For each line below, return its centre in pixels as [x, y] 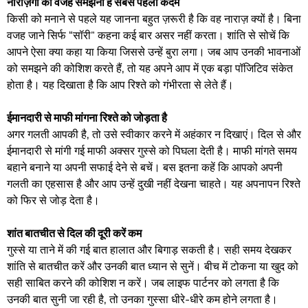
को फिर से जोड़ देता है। [53, 200]
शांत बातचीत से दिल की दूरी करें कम [74, 233]
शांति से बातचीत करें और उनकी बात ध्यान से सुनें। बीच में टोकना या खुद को [153, 266]
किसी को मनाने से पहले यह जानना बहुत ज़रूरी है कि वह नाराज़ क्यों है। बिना [154, 19]
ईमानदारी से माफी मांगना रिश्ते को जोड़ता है [87, 118]
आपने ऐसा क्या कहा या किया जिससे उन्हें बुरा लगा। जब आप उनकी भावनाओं [154, 52]
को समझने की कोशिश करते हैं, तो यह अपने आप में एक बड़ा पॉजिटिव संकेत [150, 68]
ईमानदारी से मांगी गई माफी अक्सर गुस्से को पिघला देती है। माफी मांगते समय [152, 151]
